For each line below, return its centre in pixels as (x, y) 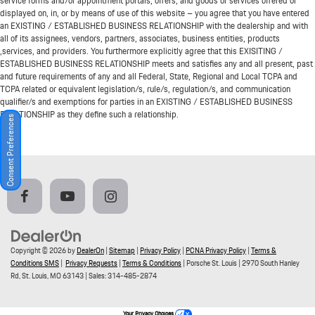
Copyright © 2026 (39, 250)
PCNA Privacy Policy (216, 250)
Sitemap (122, 250)
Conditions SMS (35, 263)
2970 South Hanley (270, 263)
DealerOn (90, 250)
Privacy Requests (91, 263)
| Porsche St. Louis (209, 263)
